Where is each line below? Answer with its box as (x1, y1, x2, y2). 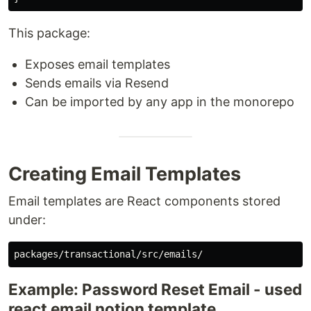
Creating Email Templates (8, 162, 241, 185)
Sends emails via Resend (25, 76, 169, 90)
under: (8, 212, 46, 227)
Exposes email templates (25, 57, 170, 72)
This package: (8, 26, 90, 40)
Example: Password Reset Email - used (8, 280, 302, 299)
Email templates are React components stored (8, 194, 280, 208)
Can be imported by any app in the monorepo (25, 94, 294, 109)
